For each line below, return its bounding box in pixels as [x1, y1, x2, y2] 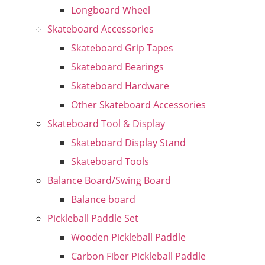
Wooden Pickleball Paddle [71, 231, 186, 244]
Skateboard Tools [71, 155, 149, 168]
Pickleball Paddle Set [47, 212, 138, 225]
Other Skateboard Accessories [71, 98, 206, 111]
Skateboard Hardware [71, 79, 169, 92]
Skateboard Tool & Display [47, 117, 165, 130]
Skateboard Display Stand [71, 136, 186, 149]
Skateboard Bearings [71, 60, 164, 73]
